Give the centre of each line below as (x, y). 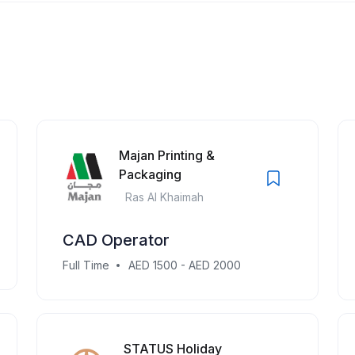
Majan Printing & (166, 155)
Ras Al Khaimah (164, 197)
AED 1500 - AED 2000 (185, 265)
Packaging (150, 174)
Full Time (86, 265)
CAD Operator (116, 240)
